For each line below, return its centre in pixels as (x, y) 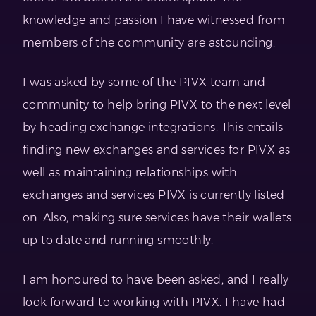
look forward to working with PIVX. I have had (154, 302)
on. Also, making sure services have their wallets (157, 217)
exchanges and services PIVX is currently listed (154, 195)
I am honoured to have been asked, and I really (156, 279)
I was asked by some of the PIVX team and (144, 82)
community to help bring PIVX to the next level (157, 104)
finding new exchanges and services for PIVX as (157, 150)
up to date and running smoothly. (118, 240)
